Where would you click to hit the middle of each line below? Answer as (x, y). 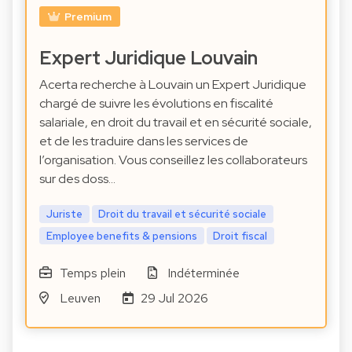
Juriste (64, 213)
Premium (88, 16)
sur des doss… (77, 178)
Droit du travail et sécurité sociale (183, 213)
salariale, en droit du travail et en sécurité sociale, (176, 122)
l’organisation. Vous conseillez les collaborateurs (173, 159)
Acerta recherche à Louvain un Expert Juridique (173, 84)
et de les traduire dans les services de (144, 141)
